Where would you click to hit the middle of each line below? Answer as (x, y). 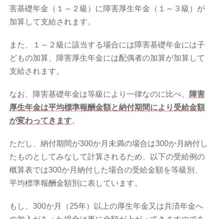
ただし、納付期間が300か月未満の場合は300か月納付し (109, 144)
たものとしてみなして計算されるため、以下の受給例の (107, 157)
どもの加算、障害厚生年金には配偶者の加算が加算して (107, 58)
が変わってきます (41, 121)
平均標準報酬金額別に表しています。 (76, 183)
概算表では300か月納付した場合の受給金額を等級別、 (106, 170)
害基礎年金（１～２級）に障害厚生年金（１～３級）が (107, 9)
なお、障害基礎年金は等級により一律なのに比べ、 (99, 94)
